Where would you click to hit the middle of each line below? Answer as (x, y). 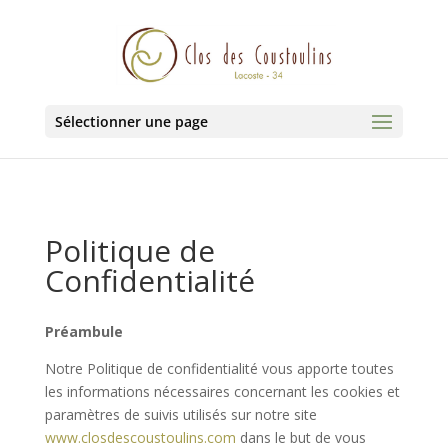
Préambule (83, 331)
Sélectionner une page (131, 121)
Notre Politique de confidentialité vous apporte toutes (219, 368)
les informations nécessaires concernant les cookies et (222, 391)
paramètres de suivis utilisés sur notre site (180, 414)
